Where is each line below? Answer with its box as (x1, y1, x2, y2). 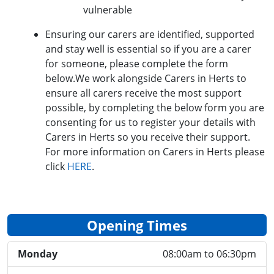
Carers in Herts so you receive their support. (45, 130, 250, 144)
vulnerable (83, 3, 132, 17)
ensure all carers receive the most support (45, 86, 242, 100)
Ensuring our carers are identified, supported (45, 28, 254, 41)
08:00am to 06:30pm (163, 247, 256, 261)
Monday (18, 247, 57, 261)
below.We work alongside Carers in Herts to (45, 72, 246, 85)
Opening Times (87, 216, 187, 234)
